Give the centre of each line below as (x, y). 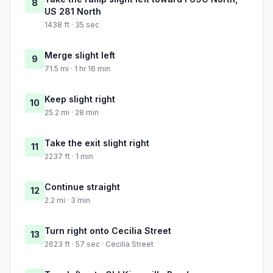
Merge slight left (80, 55)
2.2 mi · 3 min (67, 200)
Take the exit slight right (97, 143)
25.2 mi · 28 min (72, 113)
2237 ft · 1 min (69, 157)
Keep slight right (80, 99)
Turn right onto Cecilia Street (108, 231)
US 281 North (73, 12)
